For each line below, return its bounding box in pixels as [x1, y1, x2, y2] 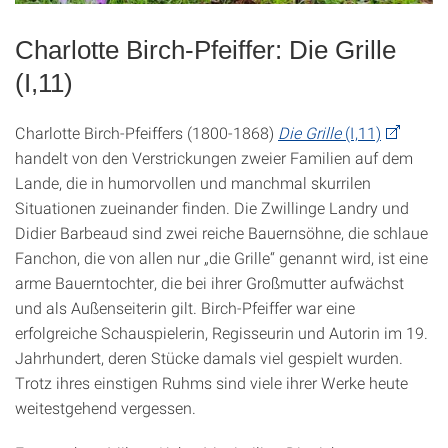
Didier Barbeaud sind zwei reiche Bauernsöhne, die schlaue [15, 222, 428, 244]
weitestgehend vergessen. [15, 397, 196, 419]
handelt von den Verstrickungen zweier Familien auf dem [15, 147, 413, 169]
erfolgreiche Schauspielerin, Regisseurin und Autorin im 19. [15, 322, 428, 344]
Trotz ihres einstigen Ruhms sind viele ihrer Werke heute [15, 372, 408, 394]
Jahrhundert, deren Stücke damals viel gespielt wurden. [15, 347, 403, 369]
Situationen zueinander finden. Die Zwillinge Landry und [15, 197, 409, 219]
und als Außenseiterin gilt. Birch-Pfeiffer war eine [15, 297, 355, 319]
